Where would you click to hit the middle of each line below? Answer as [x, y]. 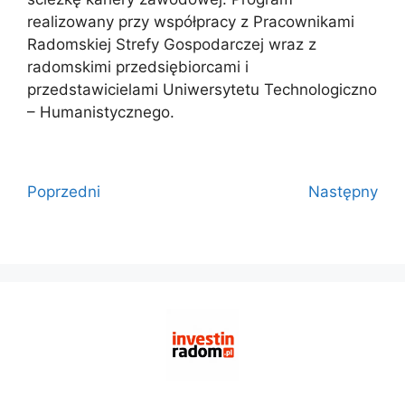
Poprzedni [64, 191]
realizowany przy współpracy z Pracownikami [191, 21]
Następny [343, 191]
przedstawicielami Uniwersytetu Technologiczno [202, 89]
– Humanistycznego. [101, 112]
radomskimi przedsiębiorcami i [138, 66]
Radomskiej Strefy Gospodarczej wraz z [172, 44]
